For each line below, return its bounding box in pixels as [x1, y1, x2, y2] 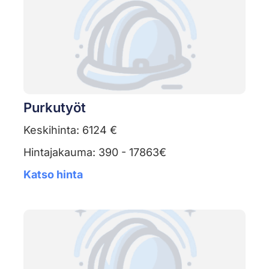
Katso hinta [23, 168, 83, 181]
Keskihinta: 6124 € [23, 124, 117, 137]
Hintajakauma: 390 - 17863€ [23, 146, 166, 159]
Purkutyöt [23, 100, 86, 116]
